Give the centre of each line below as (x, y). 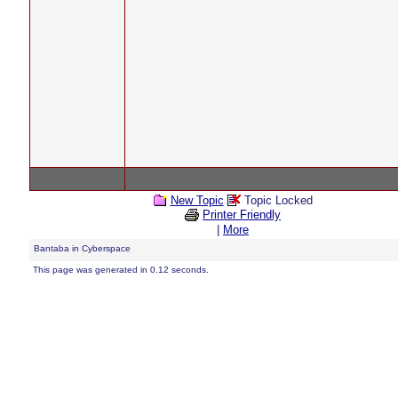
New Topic (197, 200)
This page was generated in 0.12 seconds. (120, 270)
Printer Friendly (242, 215)
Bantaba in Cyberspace (82, 248)
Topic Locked (276, 200)
